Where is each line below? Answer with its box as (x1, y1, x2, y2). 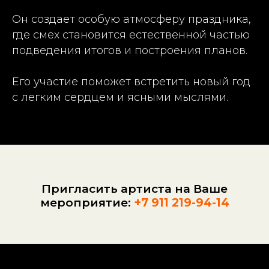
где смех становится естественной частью (12, 28, 250, 42)
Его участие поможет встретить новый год (12, 75, 250, 89)
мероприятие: (40, 195, 134, 210)
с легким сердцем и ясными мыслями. (12, 91, 228, 104)
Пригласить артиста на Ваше (41, 181, 228, 196)
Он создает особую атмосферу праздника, (12, 13, 251, 26)
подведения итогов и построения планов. (12, 44, 247, 58)
